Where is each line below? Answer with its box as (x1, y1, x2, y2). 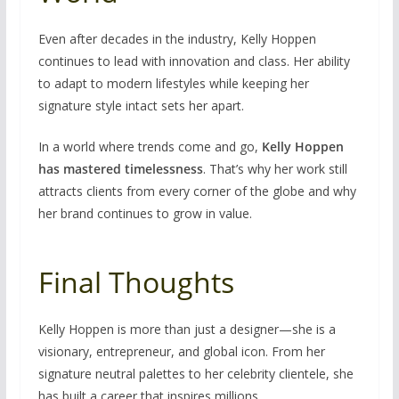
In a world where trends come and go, (37, 137, 262, 155)
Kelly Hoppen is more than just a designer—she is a (37, 320, 336, 338)
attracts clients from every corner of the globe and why (37, 182, 356, 199)
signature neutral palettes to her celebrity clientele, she (37, 364, 354, 382)
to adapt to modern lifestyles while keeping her (37, 74, 309, 92)
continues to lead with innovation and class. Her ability (37, 52, 350, 69)
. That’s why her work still (202, 159, 347, 177)
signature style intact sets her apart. (37, 96, 244, 114)
